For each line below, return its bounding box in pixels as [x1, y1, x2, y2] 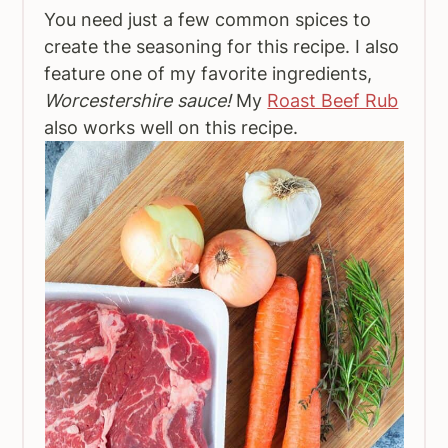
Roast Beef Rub [267, 90, 399, 111]
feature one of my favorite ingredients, [44, 63, 373, 84]
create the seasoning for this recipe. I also [44, 36, 400, 57]
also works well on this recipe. [44, 117, 299, 138]
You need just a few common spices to [44, 9, 372, 30]
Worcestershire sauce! [44, 90, 232, 111]
